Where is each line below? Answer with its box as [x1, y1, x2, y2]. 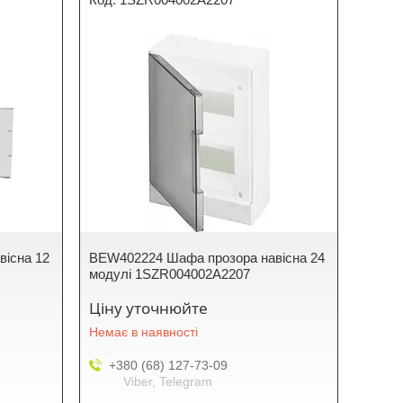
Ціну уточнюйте [89, 298, 209, 318]
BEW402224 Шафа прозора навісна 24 [89, 250, 326, 265]
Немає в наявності [89, 325, 199, 339]
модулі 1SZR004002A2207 [89, 266, 251, 282]
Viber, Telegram [123, 374, 213, 389]
